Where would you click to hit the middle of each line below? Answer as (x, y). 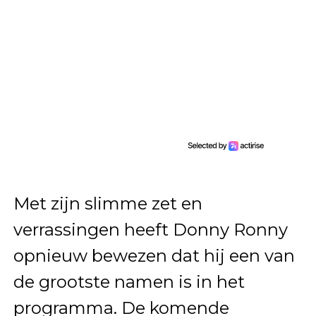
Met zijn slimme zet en (108, 204)
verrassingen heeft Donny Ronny (150, 230)
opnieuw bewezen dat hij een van (154, 256)
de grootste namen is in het (129, 282)
